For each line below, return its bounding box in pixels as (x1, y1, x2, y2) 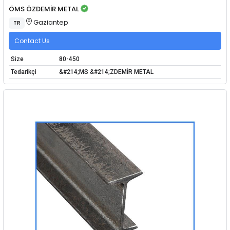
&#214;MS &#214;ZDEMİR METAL (59, 68, 154, 76)
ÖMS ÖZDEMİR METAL (9, 4, 80, 14)
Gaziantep (32, 17, 69, 27)
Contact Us (14, 36, 50, 45)
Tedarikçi (10, 68, 36, 76)
